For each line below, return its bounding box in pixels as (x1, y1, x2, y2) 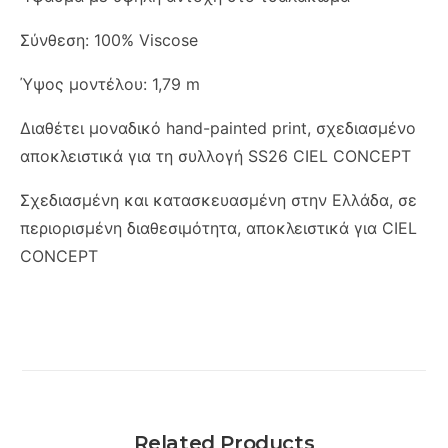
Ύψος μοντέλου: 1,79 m (20, 73, 200, 94)
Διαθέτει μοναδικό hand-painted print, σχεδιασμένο (20, 117, 416, 138)
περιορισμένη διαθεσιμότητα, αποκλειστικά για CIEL (20, 217, 417, 238)
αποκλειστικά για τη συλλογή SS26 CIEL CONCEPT (20, 145, 411, 166)
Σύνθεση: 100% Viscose (20, 29, 198, 50)
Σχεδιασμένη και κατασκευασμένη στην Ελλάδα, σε (20, 189, 417, 210)
